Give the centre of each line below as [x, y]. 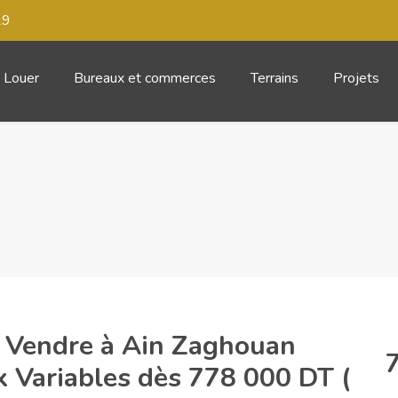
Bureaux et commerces [145, 78]
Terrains [275, 78]
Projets [356, 78]
